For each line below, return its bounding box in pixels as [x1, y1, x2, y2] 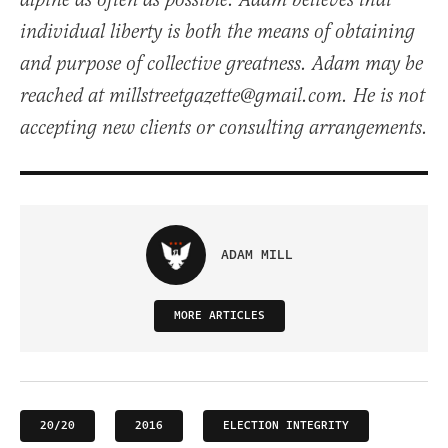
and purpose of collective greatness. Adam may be [20, 51, 423, 77]
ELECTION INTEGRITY [223, 416, 349, 434]
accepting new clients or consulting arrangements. [20, 115, 428, 141]
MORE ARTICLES [173, 306, 265, 324]
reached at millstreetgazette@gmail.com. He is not [20, 83, 425, 109]
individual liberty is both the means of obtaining [20, 19, 415, 45]
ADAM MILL [220, 244, 293, 265]
